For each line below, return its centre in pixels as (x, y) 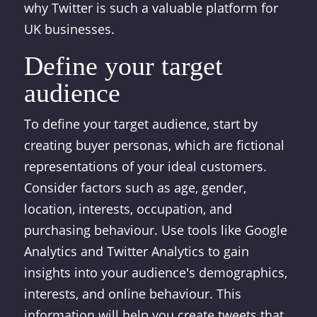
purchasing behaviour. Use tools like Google (155, 230)
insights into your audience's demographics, (155, 272)
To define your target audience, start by (140, 124)
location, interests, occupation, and (128, 209)
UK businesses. (69, 29)
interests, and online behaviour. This (132, 294)
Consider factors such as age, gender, (135, 188)
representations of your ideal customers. (145, 166)
